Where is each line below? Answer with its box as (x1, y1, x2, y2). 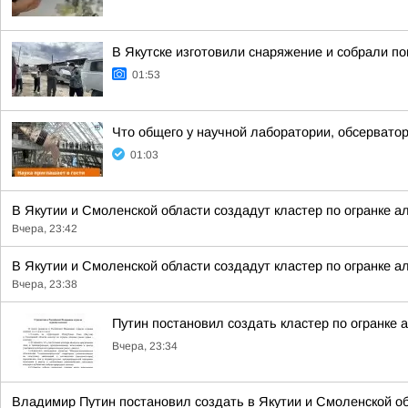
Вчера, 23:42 (12, 222, 77, 235)
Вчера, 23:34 (112, 340, 178, 352)
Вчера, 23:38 (12, 278, 77, 291)
